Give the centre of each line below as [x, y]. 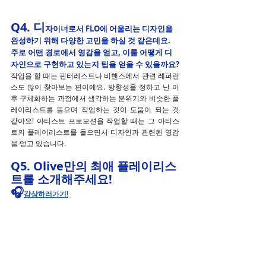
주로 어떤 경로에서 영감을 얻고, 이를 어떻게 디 [91, 52]
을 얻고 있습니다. [38, 143]
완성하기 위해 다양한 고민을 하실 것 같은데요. [91, 40]
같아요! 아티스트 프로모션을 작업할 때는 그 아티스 [95, 120]
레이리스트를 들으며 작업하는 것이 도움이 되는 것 [95, 109]
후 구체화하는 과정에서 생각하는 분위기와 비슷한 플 [95, 98]
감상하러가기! [46, 194]
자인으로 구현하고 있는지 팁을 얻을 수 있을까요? [95, 64]
